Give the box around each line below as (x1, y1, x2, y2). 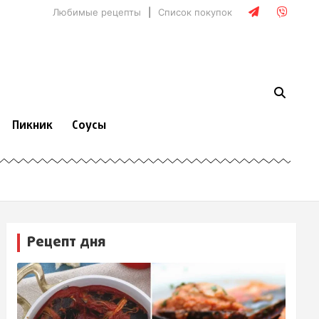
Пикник (12, 117, 53, 135)
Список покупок (158, 6, 232, 18)
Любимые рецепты (53, 6, 141, 18)
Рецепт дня (27, 231, 106, 253)
